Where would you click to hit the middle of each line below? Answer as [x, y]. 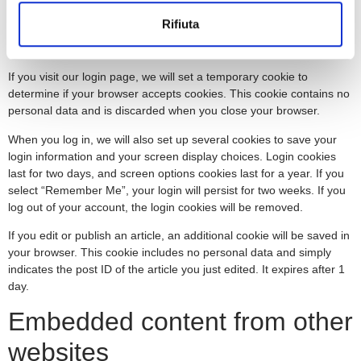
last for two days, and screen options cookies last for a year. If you [176, 173]
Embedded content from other [180, 322]
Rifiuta [180, 24]
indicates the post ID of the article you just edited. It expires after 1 [176, 269]
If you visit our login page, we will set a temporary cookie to [158, 77]
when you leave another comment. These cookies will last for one [174, 31]
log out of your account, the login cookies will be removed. [156, 207]
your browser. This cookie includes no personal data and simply [170, 252]
